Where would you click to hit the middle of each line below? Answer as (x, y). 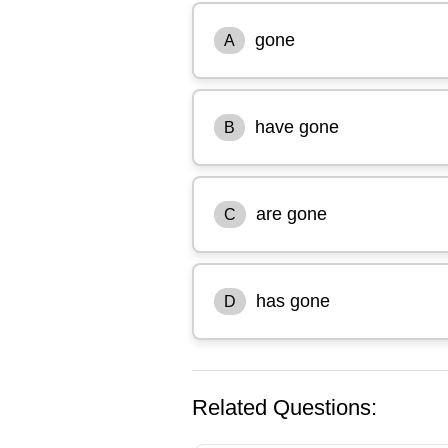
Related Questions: (284, 407)
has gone (293, 300)
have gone (297, 126)
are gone (291, 213)
